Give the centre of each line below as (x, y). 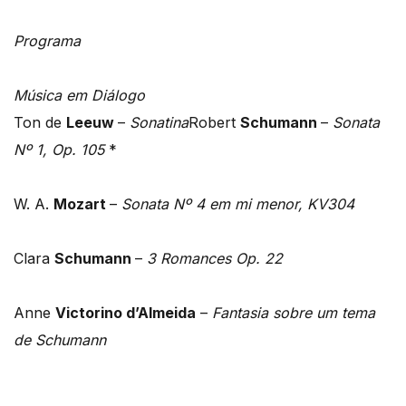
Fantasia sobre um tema (294, 313)
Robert (214, 123)
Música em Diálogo (79, 96)
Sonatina (159, 123)
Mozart (82, 204)
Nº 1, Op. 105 (59, 150)
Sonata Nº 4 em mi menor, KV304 (238, 204)
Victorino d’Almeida (126, 313)
